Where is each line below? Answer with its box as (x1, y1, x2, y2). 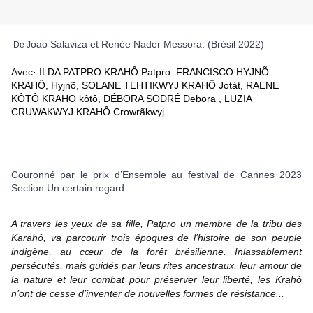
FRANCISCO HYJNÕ (176, 66, 269, 78)
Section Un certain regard (11, 182, 124, 194)
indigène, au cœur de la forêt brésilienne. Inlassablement (11, 246, 302, 258)
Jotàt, (219, 80, 246, 92)
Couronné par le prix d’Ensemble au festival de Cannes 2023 (11, 169, 302, 181)
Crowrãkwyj (113, 106, 164, 118)
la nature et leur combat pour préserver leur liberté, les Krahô (11, 274, 302, 286)
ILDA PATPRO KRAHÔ (39, 66, 138, 78)
